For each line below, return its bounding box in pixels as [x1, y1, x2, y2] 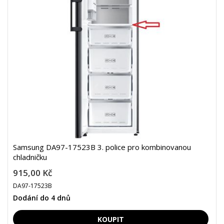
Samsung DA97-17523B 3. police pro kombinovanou [13, 142, 191, 152]
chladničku [13, 152, 47, 162]
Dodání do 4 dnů [13, 193, 70, 202]
